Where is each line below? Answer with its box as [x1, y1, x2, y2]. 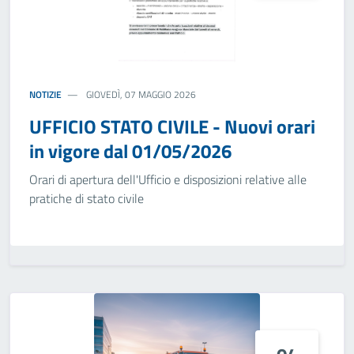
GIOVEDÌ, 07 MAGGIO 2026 [84, 87, 197, 102]
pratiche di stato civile [29, 189, 144, 208]
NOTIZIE [29, 87, 62, 102]
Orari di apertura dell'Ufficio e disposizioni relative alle [29, 170, 307, 189]
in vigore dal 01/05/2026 [29, 137, 232, 165]
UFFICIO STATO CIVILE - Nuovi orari [29, 112, 315, 141]
